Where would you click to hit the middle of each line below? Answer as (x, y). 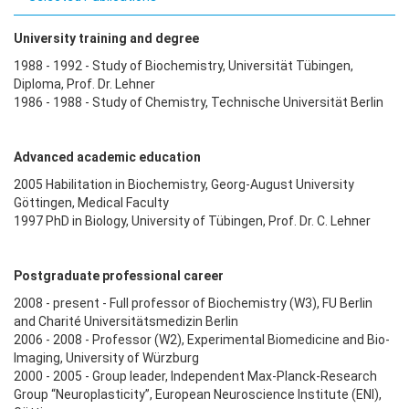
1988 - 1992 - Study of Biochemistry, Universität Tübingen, (184, 65)
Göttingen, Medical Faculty (91, 202)
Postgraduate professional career (119, 275)
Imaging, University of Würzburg (106, 357)
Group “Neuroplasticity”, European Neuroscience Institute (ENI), (198, 394)
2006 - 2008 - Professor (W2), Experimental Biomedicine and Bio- (202, 339)
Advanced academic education (107, 157)
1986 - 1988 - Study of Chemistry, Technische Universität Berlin (199, 102)
